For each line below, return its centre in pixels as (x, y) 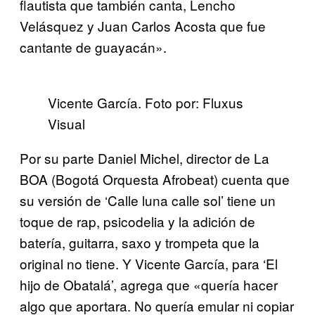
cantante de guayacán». (93, 47)
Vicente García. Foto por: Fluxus (146, 103)
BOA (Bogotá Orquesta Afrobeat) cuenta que (155, 179)
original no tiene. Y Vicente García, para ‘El (149, 264)
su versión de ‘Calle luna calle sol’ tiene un (148, 200)
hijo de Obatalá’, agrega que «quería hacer (149, 285)
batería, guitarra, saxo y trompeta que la (140, 243)
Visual (66, 124)
